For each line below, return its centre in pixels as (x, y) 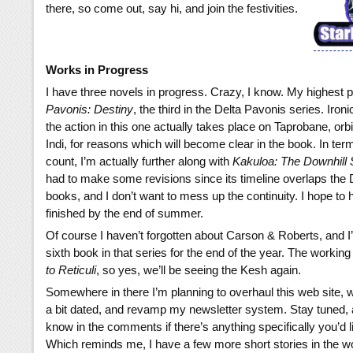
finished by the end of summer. (124, 214)
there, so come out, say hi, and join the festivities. (172, 9)
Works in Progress (97, 70)
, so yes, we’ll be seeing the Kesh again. (199, 270)
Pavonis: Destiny (89, 110)
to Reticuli (71, 270)
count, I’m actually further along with (139, 162)
